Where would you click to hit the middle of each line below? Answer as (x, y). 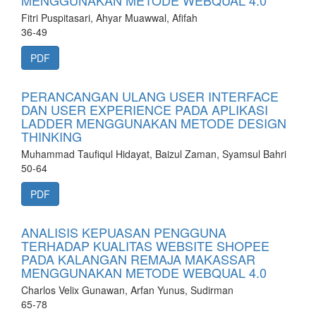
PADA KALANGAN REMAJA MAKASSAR (138, 259)
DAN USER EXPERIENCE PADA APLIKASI (145, 109)
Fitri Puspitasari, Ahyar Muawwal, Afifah (109, 18)
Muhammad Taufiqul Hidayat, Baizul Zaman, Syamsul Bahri (154, 154)
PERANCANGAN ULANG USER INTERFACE (150, 96)
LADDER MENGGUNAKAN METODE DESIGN (154, 123)
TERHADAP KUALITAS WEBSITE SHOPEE (145, 245)
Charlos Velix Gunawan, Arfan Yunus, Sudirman (127, 290)
